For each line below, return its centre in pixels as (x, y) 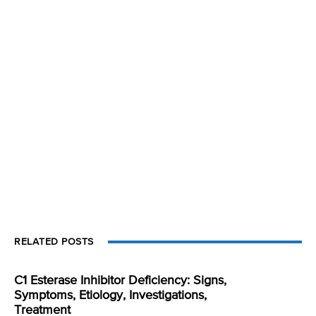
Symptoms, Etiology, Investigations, (110, 295)
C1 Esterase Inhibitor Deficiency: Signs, (120, 280)
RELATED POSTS (54, 242)
